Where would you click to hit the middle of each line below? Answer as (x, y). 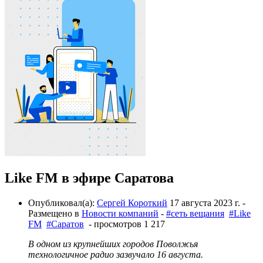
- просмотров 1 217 (124, 224)
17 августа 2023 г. (205, 203)
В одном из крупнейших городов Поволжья (113, 244)
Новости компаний (120, 213)
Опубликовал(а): (63, 203)
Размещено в (55, 213)
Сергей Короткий (132, 203)
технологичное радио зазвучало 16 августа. (116, 254)
